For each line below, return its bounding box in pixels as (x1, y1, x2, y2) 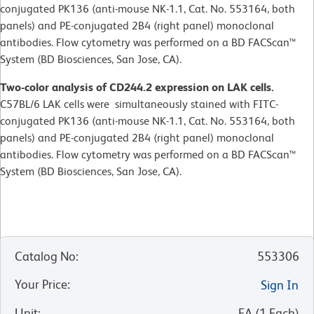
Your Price (15, 276, 67, 292)
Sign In (261, 277, 299, 292)
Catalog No (15, 248, 76, 264)
